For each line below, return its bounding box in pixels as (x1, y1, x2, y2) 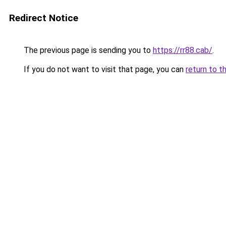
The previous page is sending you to (22, 45, 153, 55)
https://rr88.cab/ (153, 45, 212, 55)
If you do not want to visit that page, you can (22, 65, 186, 74)
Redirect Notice (9, 12, 78, 24)
